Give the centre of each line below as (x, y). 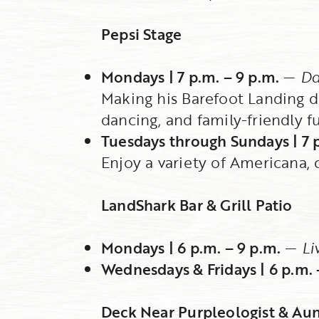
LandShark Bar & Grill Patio (197, 205)
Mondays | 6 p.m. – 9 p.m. (191, 248)
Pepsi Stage (142, 34)
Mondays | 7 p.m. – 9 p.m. (190, 77)
